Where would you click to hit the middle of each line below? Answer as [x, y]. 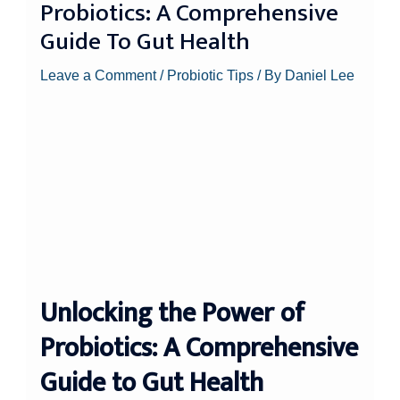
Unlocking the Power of [173, 314]
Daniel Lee [320, 75]
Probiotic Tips [211, 75]
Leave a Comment [99, 75]
